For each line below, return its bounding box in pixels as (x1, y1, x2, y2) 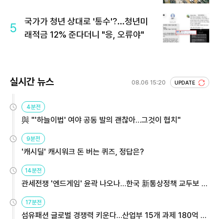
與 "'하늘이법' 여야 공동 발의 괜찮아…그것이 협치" (22, 115, 181, 125)
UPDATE (175, 80, 197, 87)
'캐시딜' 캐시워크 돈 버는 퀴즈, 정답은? (22, 147, 144, 157)
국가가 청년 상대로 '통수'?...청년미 (24, 16, 148, 27)
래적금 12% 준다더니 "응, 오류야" (24, 29, 144, 40)
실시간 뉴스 (10, 76, 54, 88)
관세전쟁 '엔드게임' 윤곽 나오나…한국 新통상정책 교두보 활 (22, 179, 208, 189)
